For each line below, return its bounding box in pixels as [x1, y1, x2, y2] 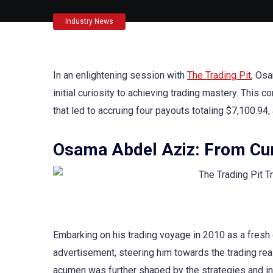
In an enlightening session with [53, 69, 187, 81]
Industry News [65, 17, 113, 26]
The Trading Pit [187, 69, 251, 81]
